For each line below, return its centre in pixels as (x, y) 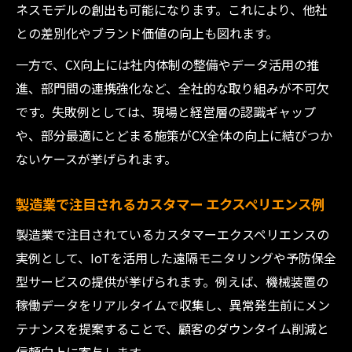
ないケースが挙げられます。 (96, 159)
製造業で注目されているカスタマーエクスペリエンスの (172, 234)
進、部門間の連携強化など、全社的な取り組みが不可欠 (172, 88)
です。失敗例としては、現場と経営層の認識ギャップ (166, 112)
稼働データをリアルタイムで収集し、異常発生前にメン (173, 305)
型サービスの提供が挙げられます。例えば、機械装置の (172, 281)
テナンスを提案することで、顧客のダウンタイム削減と (172, 328)
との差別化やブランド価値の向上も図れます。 (147, 33)
